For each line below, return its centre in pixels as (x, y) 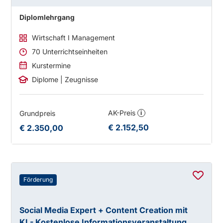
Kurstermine (52, 66)
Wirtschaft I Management (74, 38)
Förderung (38, 180)
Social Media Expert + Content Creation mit (104, 210)
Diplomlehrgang (47, 17)
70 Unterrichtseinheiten (70, 52)
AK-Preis (122, 113)
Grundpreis (38, 113)
